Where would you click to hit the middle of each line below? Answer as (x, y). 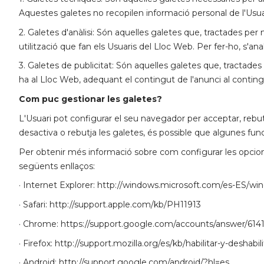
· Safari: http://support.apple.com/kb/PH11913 (110, 205)
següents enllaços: (57, 166)
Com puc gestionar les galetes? (90, 99)
